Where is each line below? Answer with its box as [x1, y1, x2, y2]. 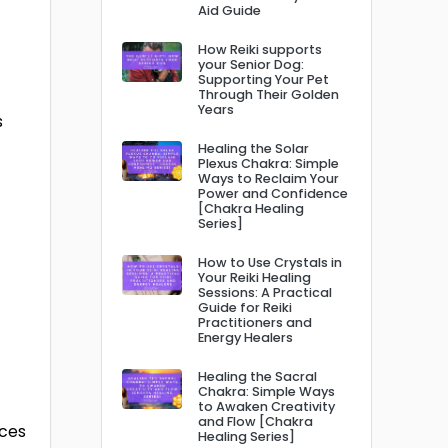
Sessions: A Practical [198, 283, 332, 301]
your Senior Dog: [198, 55, 304, 73]
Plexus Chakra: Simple [198, 154, 339, 172]
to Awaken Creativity [198, 397, 335, 415]
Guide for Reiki [198, 298, 292, 316]
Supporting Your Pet [198, 70, 329, 88]
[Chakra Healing [198, 199, 304, 217]
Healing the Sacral [198, 367, 317, 385]
